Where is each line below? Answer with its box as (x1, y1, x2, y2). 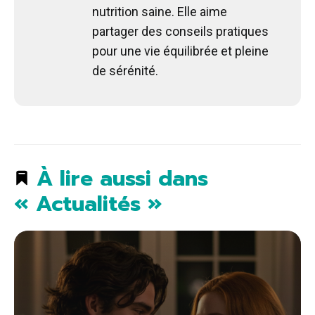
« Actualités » (14, 187, 162, 220)
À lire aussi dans (30, 162, 208, 195)
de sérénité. (92, 63, 158, 78)
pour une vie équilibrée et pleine (92, 43, 269, 58)
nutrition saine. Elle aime (92, 4, 227, 19)
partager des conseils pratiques (92, 23, 269, 39)
